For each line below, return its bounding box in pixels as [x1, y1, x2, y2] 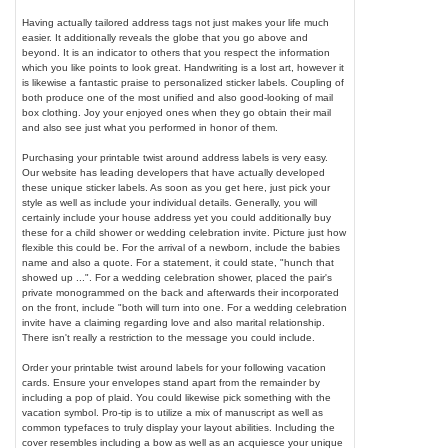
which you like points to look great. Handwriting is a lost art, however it [22, 62, 345, 74]
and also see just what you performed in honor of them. [22, 122, 279, 134]
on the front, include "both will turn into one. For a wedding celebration [22, 302, 348, 314]
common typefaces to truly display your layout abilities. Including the [22, 422, 336, 434]
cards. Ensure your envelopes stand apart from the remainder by [22, 377, 321, 389]
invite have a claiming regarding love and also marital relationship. [22, 317, 326, 329]
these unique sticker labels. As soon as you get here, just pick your [22, 182, 331, 194]
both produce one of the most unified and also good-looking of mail [22, 92, 334, 104]
